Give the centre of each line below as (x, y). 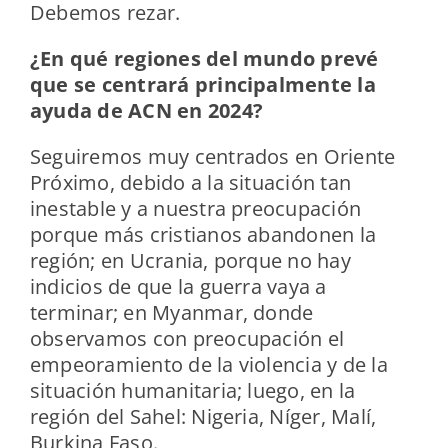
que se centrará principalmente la (202, 85)
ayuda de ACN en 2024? (146, 111)
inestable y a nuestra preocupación (195, 209)
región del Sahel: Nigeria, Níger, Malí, (203, 417)
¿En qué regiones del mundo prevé (204, 59)
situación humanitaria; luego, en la (192, 391)
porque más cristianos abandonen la (203, 235)
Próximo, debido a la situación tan (190, 183)
